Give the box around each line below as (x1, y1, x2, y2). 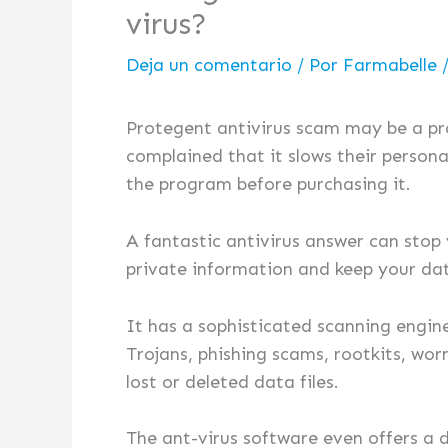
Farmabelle (343, 54, 442, 76)
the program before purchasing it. (126, 173, 411, 195)
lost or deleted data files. (126, 370, 339, 393)
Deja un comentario (126, 54, 292, 76)
